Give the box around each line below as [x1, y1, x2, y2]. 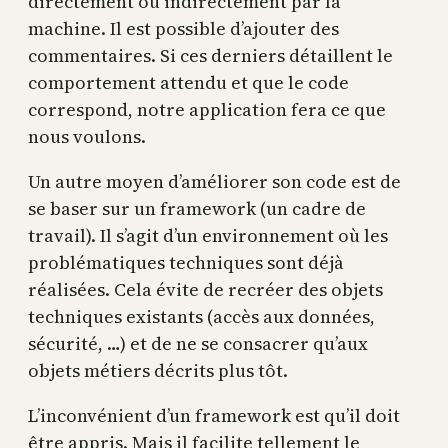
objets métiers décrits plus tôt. [28, 357, 292, 383]
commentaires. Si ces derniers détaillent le [28, 42, 393, 68]
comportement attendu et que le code [28, 69, 349, 95]
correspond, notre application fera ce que [28, 96, 386, 122]
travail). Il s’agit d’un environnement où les [28, 222, 388, 248]
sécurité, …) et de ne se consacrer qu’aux [28, 330, 368, 356]
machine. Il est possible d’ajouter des [28, 15, 339, 41]
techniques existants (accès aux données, [28, 303, 375, 329]
